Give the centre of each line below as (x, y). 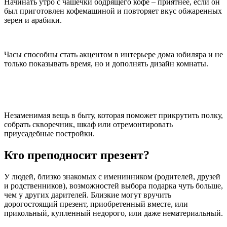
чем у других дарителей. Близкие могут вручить (88, 195)
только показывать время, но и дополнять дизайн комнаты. (106, 64)
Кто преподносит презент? (77, 155)
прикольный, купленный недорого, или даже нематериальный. (113, 213)
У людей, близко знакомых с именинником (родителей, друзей (112, 177)
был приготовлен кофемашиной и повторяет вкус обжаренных (113, 11)
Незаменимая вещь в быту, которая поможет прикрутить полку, (113, 116)
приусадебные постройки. (49, 134)
